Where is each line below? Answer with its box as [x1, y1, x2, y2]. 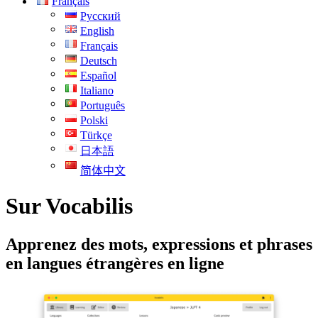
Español [79, 70, 116, 82]
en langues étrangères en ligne [6, 253, 224, 273]
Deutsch [79, 55, 117, 67]
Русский [79, 10, 121, 22]
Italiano [79, 84, 114, 97]
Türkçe [79, 129, 112, 141]
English [79, 25, 114, 37]
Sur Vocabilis [6, 193, 133, 219]
